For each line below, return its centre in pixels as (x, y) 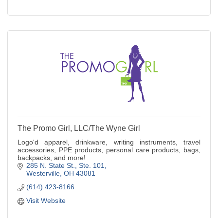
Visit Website (46, 201)
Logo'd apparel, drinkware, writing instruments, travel (109, 142)
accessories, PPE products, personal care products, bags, (109, 150)
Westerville (43, 173)
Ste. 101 (91, 166)
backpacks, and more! (52, 158)
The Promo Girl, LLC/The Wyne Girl (79, 128)
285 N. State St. (50, 166)
